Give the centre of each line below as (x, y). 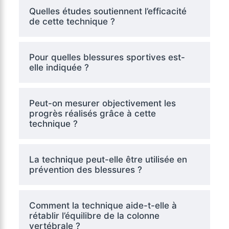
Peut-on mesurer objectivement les (102, 103)
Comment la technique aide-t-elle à (103, 205)
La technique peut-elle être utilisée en (108, 159)
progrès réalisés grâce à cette (92, 113)
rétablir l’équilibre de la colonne (94, 215)
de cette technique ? (72, 21)
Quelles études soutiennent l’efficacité (108, 11)
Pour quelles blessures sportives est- (107, 57)
